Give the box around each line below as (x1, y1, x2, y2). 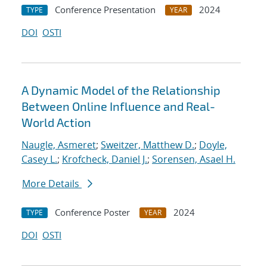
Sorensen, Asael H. (152, 153, 235, 166)
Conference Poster (55, 206, 130, 219)
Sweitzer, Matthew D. (101, 138, 194, 152)
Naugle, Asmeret (21, 138, 96, 152)
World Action (21, 115, 91, 130)
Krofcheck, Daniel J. (62, 153, 147, 166)
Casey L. (21, 153, 57, 166)
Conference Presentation (55, 4, 156, 16)
